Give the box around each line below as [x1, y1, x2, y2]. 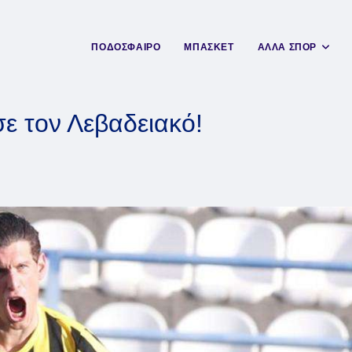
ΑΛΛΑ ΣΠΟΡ [257, 42, 317, 53]
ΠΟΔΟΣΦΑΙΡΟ [91, 42, 161, 53]
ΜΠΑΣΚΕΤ [184, 42, 234, 53]
